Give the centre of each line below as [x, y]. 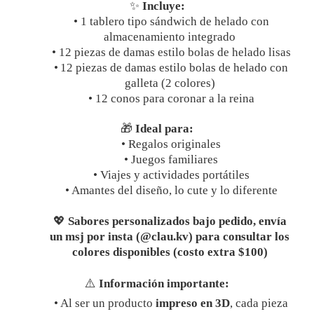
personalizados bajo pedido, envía [198, 221]
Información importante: [163, 284]
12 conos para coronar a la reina [175, 98]
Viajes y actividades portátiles [175, 175]
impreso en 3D [193, 303]
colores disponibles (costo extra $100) [170, 252]
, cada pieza [259, 303]
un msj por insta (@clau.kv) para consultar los [170, 237]
